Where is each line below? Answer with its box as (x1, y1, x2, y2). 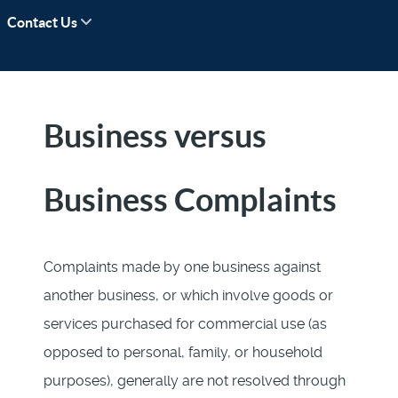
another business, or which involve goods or (44, 286, 333, 304)
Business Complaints (44, 180, 337, 218)
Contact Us (7, 13, 77, 30)
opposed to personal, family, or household (44, 343, 322, 361)
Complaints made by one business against (44, 258, 321, 275)
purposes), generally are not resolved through (44, 371, 346, 389)
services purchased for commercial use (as (44, 314, 327, 332)
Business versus (44, 116, 267, 154)
